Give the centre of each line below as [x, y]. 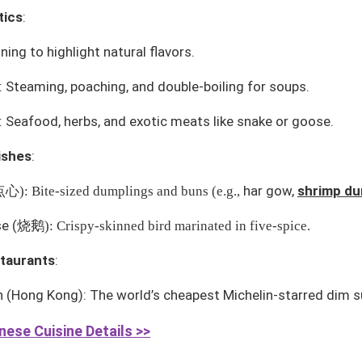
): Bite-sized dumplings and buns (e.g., [131, 191]
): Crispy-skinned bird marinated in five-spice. [177, 225]
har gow [267, 190]
